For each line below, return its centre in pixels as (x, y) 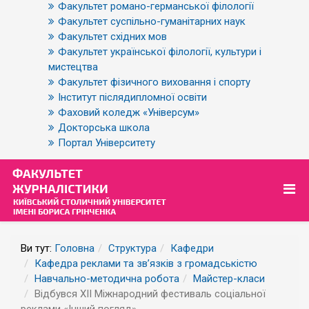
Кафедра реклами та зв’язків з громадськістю (146, 263)
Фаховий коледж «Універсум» (129, 112)
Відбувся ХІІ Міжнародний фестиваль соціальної (150, 294)
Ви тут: (38, 248)
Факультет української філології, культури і (160, 52)
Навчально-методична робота (107, 279)
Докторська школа (104, 128)
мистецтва (73, 67)
